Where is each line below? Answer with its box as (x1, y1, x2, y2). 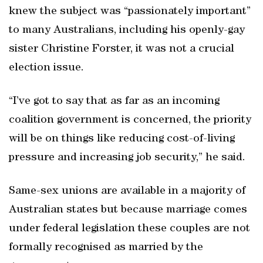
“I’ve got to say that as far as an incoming (9, 96, 220, 107)
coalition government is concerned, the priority (9, 114, 251, 126)
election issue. (9, 62, 84, 74)
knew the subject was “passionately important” (9, 6, 251, 18)
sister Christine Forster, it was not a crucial (9, 43, 234, 55)
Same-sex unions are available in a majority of (9, 186, 245, 197)
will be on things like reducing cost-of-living (9, 133, 235, 145)
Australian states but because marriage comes (9, 204, 247, 216)
